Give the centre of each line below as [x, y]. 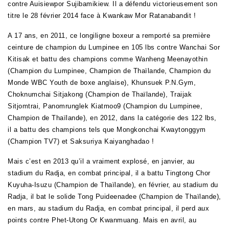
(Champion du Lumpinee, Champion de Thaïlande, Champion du [109, 71]
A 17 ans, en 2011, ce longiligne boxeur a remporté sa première [109, 36]
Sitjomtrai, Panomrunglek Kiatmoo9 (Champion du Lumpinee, [105, 106]
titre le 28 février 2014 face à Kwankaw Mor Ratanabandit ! [102, 16]
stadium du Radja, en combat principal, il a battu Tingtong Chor [109, 173]
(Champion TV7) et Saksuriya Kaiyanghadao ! [81, 142]
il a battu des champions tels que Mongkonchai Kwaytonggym [107, 130]
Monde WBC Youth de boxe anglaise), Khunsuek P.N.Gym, [102, 83]
